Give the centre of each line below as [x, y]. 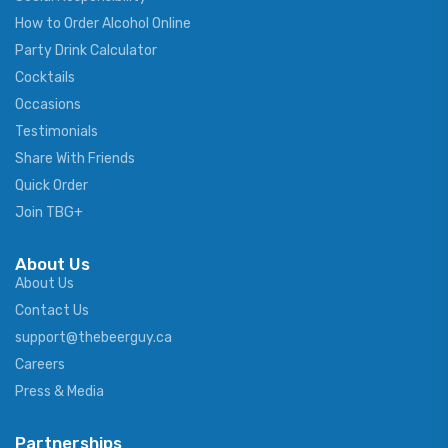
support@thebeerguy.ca [93, 338]
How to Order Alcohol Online [103, 24]
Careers [40, 365]
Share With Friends [75, 159]
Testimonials [56, 132]
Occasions [48, 105]
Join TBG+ [49, 213]
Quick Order [51, 186]
